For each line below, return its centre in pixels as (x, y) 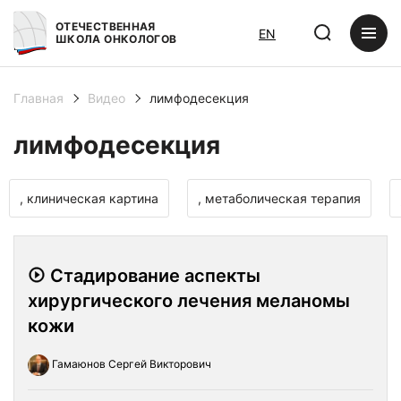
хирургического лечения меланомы (189, 301)
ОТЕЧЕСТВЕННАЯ (106, 26)
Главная (38, 98)
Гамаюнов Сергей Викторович (130, 364)
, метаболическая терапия (279, 198)
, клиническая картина (89, 198)
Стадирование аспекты (153, 276)
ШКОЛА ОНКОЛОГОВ (116, 39)
